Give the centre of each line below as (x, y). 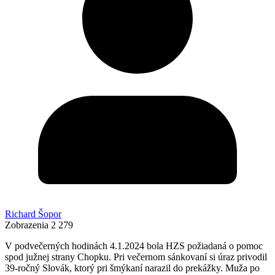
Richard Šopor (33, 214)
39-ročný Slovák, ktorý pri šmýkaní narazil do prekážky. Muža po (132, 268)
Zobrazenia (27, 225)
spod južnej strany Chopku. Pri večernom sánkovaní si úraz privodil (136, 257)
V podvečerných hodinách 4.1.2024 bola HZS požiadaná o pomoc (134, 246)
